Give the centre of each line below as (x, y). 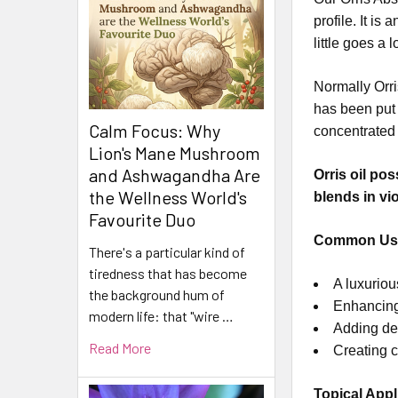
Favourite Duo (142, 220)
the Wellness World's (168, 198)
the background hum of (157, 295)
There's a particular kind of (167, 252)
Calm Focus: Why (155, 131)
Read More (120, 348)
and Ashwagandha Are (175, 175)
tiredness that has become (168, 274)
